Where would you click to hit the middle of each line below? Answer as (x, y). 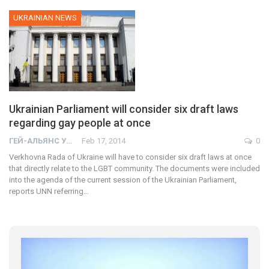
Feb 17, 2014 (104, 141)
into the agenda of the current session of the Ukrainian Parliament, (123, 180)
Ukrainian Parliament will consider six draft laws (124, 109)
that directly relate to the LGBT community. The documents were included (134, 168)
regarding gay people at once (80, 122)
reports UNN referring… (49, 191)
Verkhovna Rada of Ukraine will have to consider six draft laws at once (130, 157)
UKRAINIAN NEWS (45, 18)
